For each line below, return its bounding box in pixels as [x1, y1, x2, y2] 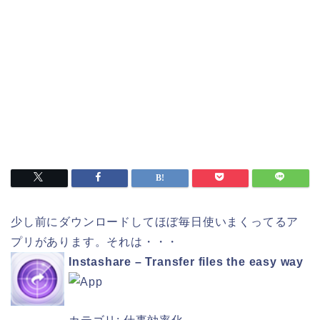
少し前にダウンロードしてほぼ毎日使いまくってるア [11, 216, 299, 228]
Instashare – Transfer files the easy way [69, 256, 304, 268]
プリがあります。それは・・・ [11, 236, 179, 248]
